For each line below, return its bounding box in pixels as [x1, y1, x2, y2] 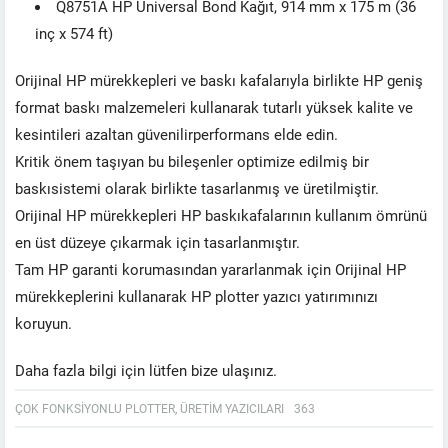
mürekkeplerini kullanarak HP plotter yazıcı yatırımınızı [15, 285, 378, 306]
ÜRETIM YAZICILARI [180, 399, 284, 416]
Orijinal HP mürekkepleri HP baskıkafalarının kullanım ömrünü [15, 204, 427, 225]
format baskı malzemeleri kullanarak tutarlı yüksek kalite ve [15, 96, 413, 117]
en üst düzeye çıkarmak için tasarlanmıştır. [15, 231, 300, 252]
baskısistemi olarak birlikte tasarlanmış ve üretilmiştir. [15, 177, 379, 198]
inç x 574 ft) [35, 22, 113, 43]
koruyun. [15, 312, 72, 333]
